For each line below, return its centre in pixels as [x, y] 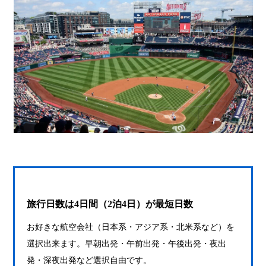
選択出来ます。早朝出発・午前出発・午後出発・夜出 [127, 244]
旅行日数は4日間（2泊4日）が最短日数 [110, 204]
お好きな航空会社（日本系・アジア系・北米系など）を [131, 227]
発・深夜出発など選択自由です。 [89, 260]
